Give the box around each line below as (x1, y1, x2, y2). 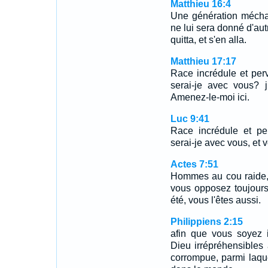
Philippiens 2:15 (170, 217, 243, 227)
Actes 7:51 (170, 159, 218, 169)
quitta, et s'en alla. (170, 35, 246, 45)
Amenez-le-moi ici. (170, 92, 249, 102)
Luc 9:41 (170, 114, 209, 124)
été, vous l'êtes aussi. (170, 195, 261, 205)
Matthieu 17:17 (170, 56, 236, 66)
